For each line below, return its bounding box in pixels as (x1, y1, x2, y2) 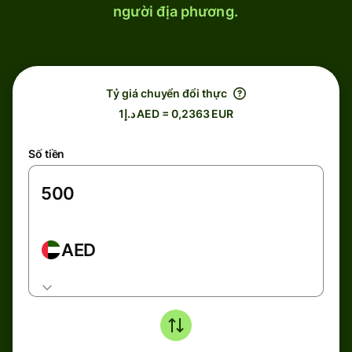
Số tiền (28, 147, 65, 160)
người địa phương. (113, 3, 238, 20)
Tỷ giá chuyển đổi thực (106, 86, 227, 100)
